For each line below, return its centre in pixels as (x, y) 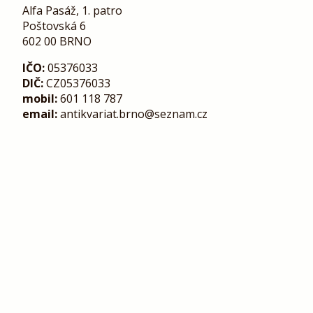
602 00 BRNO (57, 42)
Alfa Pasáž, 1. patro (72, 11)
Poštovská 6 (54, 26)
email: (40, 114)
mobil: (40, 99)
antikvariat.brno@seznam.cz (132, 114)
